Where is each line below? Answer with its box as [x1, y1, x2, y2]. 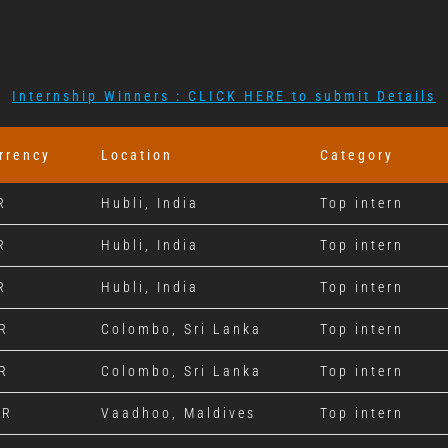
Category [319, 146, 394, 163]
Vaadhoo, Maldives [100, 404, 256, 421]
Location [100, 146, 173, 163]
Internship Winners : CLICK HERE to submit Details [12, 87, 436, 104]
